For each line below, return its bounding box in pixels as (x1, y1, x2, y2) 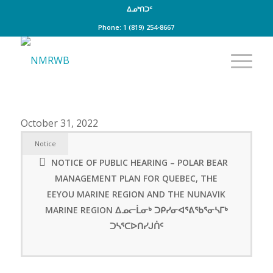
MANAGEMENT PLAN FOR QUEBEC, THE (55, 172, 218, 184)
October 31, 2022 (20, 116, 98, 130)
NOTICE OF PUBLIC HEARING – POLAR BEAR (51, 157, 229, 168)
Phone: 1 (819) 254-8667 (98, 23, 175, 32)
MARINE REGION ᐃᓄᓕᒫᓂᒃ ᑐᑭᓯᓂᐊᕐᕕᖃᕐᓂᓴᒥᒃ (44, 204, 228, 216)
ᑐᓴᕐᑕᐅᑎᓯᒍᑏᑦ (109, 220, 163, 232)
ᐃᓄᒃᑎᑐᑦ (126, 4, 152, 13)
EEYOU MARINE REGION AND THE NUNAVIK (47, 188, 226, 200)
